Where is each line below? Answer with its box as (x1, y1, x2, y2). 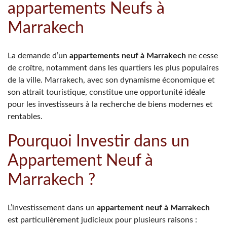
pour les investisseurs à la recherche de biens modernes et (8, 100, 213, 108)
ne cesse (186, 52, 218, 60)
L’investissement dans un (8, 204, 97, 212)
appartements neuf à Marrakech (69, 52, 186, 60)
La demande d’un (8, 52, 69, 60)
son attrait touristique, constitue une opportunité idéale (8, 88, 205, 96)
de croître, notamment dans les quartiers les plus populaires (8, 64, 219, 72)
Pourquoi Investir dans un (8, 133, 190, 149)
